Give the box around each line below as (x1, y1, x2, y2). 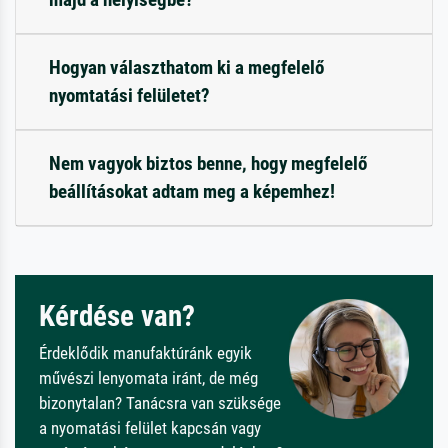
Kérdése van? (39, 298, 195, 333)
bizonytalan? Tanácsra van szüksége (39, 392, 281, 413)
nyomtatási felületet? (49, 83, 210, 107)
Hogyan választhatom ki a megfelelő (49, 55, 324, 79)
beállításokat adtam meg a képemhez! (49, 179, 335, 203)
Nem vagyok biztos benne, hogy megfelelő (49, 151, 367, 175)
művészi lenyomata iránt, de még (39, 367, 258, 388)
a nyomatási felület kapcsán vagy (39, 417, 261, 438)
